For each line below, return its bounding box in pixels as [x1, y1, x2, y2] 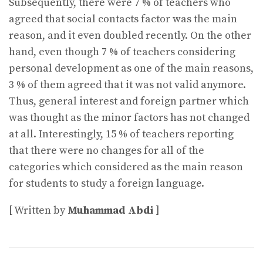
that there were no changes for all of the [9, 143, 204, 157]
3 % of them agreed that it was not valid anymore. [9, 77, 246, 92]
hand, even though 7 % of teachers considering [9, 45, 235, 59]
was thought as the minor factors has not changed [9, 110, 249, 124]
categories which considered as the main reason [9, 160, 243, 174]
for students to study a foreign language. [9, 176, 204, 190]
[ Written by [9, 203, 68, 217]
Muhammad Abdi [68, 203, 153, 217]
